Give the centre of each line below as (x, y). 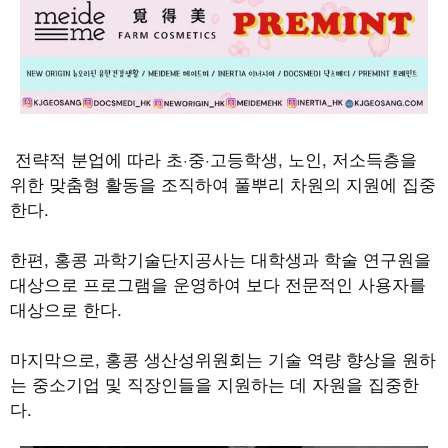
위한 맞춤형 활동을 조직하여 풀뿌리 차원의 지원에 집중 (223, 183)
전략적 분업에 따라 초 (96, 158)
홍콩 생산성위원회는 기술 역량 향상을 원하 (270, 358)
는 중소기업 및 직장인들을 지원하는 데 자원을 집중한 (214, 383)
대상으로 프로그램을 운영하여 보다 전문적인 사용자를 (218, 283)
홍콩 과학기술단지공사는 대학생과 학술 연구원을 (242, 258)
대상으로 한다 (63, 308)
